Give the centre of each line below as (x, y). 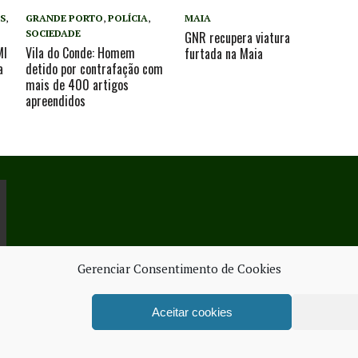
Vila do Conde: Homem (81, 53)
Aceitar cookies (192, 312)
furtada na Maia (224, 54)
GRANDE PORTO (65, 18)
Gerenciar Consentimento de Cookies (179, 268)
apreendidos (56, 101)
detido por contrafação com (95, 69)
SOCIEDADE (54, 34)
